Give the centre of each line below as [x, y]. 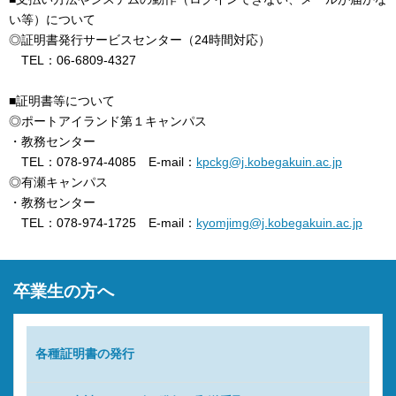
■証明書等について [62, 100]
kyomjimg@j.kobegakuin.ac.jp [279, 222]
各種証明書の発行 [85, 353]
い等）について [52, 19]
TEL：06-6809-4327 [72, 60]
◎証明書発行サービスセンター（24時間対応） [140, 39]
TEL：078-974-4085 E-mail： [103, 161]
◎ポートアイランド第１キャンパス [108, 121]
